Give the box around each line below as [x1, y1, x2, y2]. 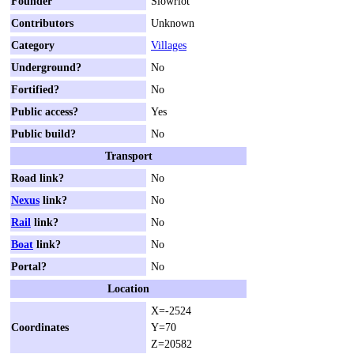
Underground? [11, 60, 81, 73]
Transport [104, 149, 153, 162]
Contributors [11, 16, 73, 29]
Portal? [11, 259, 47, 273]
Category [11, 38, 55, 51]
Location [107, 281, 149, 295]
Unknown [151, 16, 194, 29]
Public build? [11, 126, 76, 140]
